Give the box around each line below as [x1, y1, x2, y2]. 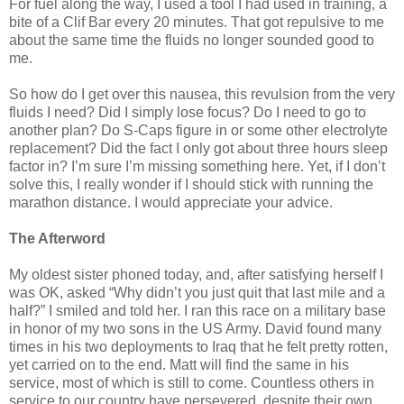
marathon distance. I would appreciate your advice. [9, 195, 333, 211]
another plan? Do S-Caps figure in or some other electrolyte [9, 123, 388, 139]
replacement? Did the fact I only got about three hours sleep [9, 141, 388, 157]
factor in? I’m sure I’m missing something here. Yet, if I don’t [9, 159, 385, 175]
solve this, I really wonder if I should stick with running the [9, 177, 373, 193]
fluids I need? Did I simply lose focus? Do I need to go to [9, 105, 366, 121]
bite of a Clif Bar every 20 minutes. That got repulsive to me [9, 14, 384, 31]
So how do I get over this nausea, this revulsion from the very [9, 87, 395, 103]
